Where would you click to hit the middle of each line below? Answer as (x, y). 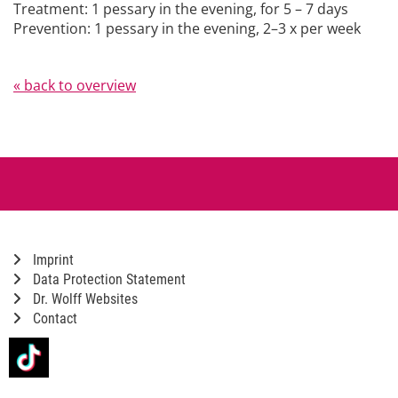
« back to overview (75, 85)
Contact (53, 318)
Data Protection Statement (107, 279)
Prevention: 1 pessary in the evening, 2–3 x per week (187, 28)
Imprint (52, 259)
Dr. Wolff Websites (84, 298)
